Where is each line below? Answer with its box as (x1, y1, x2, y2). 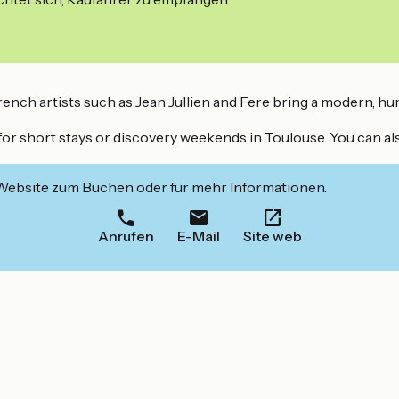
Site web (242, 227, 302, 246)
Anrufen (97, 227, 154, 246)
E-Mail (176, 227, 220, 246)
